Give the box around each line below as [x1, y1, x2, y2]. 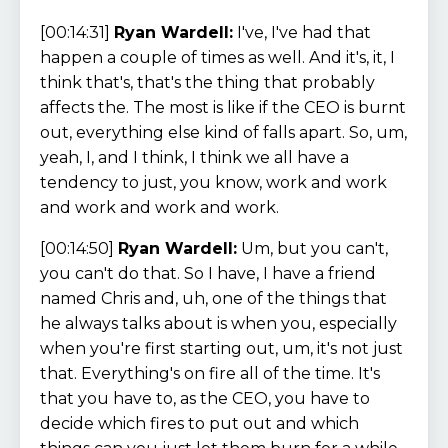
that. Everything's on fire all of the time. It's [40, 363, 380, 383]
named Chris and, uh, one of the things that [40, 288, 387, 308]
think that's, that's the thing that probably [40, 72, 375, 92]
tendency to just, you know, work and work [40, 172, 387, 192]
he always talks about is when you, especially [40, 313, 397, 333]
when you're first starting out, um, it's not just [40, 338, 403, 358]
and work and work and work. [40, 197, 279, 217]
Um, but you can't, [237, 238, 388, 258]
